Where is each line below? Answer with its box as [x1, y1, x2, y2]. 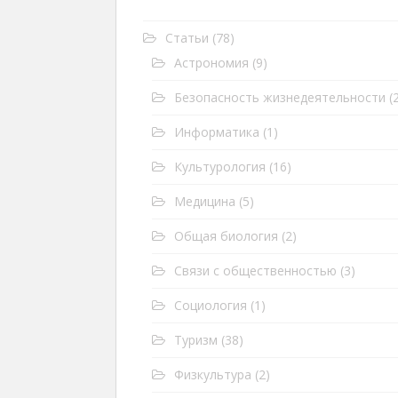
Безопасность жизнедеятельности [174, 89, 386, 106]
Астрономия [174, 54, 249, 71]
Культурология [174, 158, 266, 175]
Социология [174, 297, 247, 314]
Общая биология [174, 227, 278, 244]
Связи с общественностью [174, 262, 337, 279]
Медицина [174, 193, 235, 210]
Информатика [174, 123, 259, 140]
